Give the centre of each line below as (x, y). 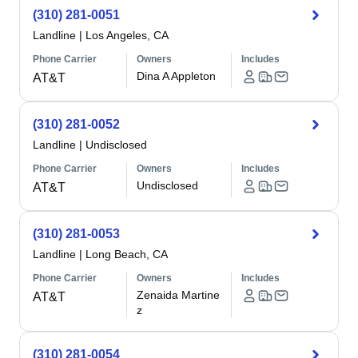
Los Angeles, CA (127, 35)
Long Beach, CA (127, 254)
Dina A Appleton (177, 76)
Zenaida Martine (179, 295)
